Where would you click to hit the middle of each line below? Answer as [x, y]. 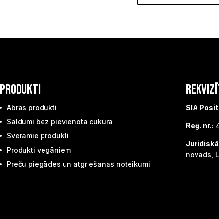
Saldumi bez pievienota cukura [60, 122]
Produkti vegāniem [39, 150]
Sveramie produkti [38, 136]
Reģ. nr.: [200, 126]
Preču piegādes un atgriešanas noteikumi [78, 164]
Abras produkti [32, 108]
